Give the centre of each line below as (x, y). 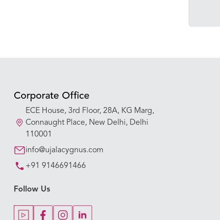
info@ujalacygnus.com (65, 150)
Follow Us (32, 190)
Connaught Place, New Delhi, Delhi (87, 123)
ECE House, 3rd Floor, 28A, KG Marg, (90, 111)
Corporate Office (52, 96)
